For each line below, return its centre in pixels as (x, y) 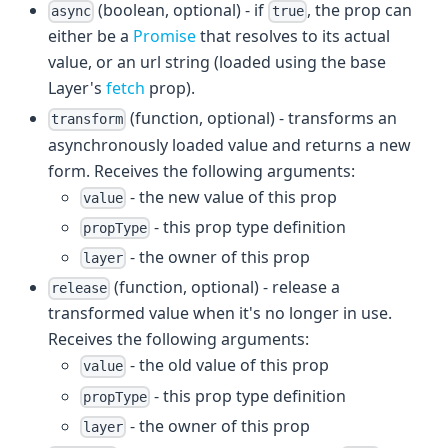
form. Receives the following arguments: (201, 170)
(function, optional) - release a (225, 287)
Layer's (77, 88)
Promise (164, 36)
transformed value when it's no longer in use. (220, 313)
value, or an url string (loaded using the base (217, 62)
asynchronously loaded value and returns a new (229, 144)
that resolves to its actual (293, 36)
